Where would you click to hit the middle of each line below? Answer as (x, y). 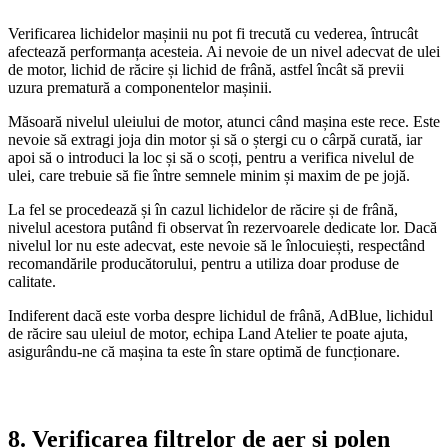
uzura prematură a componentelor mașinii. (140, 87)
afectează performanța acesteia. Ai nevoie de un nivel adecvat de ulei (224, 51)
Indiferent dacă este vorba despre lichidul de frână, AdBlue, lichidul (220, 315)
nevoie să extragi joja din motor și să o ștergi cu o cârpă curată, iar (215, 139)
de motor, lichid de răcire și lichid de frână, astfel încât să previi (206, 69)
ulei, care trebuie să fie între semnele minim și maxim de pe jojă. (209, 175)
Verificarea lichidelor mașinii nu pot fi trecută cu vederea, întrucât (213, 33)
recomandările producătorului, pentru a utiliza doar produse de (203, 263)
